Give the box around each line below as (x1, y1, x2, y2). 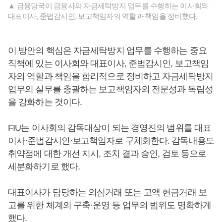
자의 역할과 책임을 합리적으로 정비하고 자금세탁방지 (8, 71, 213, 81)
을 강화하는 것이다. (8, 97, 82, 107)
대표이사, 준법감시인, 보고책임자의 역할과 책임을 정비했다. (8, 12, 198, 20)
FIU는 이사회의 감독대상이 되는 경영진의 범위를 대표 (8, 123, 212, 133)
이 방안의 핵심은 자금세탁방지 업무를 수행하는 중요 (8, 46, 207, 55)
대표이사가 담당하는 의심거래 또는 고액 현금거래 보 (8, 187, 207, 197)
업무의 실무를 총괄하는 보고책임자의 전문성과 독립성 (8, 84, 213, 94)
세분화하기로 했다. (8, 162, 82, 171)
